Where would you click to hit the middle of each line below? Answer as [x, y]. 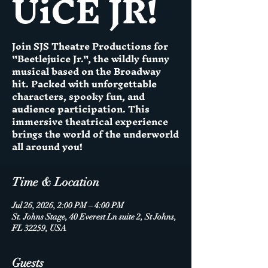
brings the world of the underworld [95, 134]
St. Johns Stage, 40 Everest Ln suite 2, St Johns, [94, 217]
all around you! [47, 147]
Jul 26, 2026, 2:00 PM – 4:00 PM [68, 205]
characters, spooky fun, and [78, 96]
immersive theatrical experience [90, 121]
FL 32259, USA [39, 228]
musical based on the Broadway [86, 71]
